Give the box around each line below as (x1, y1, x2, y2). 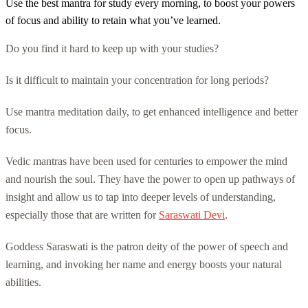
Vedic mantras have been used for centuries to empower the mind (5, 155, 287, 167)
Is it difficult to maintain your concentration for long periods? (5, 74, 269, 86)
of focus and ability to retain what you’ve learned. (5, 14, 221, 26)
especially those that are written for (5, 208, 159, 221)
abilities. (5, 276, 41, 288)
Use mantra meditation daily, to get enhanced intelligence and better (5, 105, 298, 118)
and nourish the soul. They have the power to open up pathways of (5, 173, 295, 185)
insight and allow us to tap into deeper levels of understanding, (5, 190, 276, 203)
